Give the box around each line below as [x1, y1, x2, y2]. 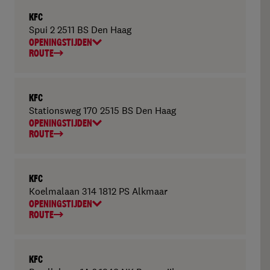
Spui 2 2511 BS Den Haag [29, 24, 131, 36]
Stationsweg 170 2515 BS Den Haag [29, 104, 176, 116]
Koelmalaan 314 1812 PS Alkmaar [29, 185, 168, 197]
